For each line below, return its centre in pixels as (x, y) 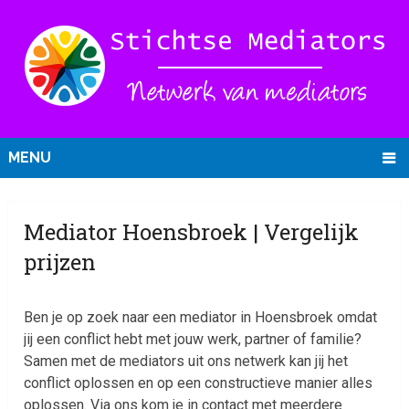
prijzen (60, 262)
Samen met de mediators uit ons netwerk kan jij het (186, 362)
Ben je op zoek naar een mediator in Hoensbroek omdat (201, 318)
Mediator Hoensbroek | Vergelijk (192, 232)
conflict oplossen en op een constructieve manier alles (199, 383)
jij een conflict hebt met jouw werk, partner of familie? (193, 340)
